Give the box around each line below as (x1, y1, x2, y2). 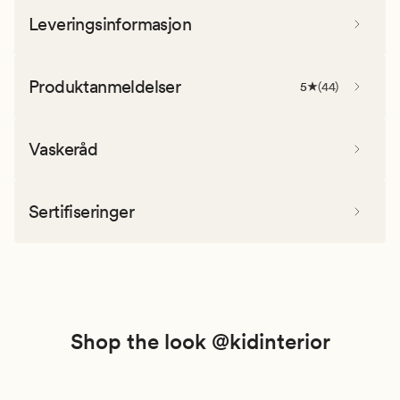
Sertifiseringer (29, 200, 134, 222)
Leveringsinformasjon (29, 12, 191, 35)
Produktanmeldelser (29, 75, 181, 97)
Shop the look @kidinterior (70, 328, 330, 354)
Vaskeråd (29, 137, 98, 160)
